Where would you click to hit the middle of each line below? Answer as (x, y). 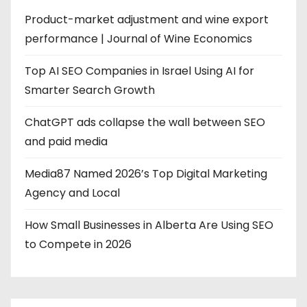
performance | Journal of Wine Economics (138, 38)
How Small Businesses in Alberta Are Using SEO (149, 225)
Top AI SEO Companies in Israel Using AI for (139, 71)
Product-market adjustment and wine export (147, 19)
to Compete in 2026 (78, 244)
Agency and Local (72, 193)
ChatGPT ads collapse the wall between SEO (145, 122)
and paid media (66, 141)
